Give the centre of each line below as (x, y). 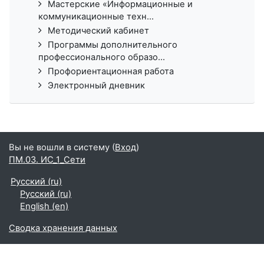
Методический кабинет (98, 30)
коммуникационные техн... (96, 16)
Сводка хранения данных (63, 228)
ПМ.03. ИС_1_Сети (47, 160)
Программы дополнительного (113, 44)
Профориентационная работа (111, 71)
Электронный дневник (96, 85)
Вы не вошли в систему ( (62, 147)
